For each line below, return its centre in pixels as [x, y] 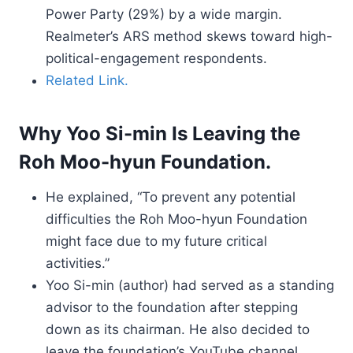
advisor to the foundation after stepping [172, 307]
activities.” [78, 263]
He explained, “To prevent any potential [171, 197]
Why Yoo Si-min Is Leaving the [160, 134]
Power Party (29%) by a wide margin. [164, 14]
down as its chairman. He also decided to [178, 329]
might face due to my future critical [156, 241]
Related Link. [87, 80]
